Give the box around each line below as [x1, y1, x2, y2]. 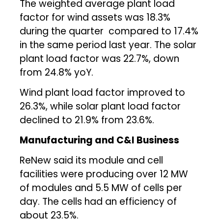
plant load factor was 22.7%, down [20, 52, 180, 65]
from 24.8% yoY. [20, 65, 94, 79]
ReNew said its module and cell [20, 153, 164, 167]
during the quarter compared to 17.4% [20, 24, 199, 38]
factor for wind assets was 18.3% [20, 10, 171, 24]
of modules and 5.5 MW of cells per [20, 181, 183, 194]
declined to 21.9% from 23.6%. [20, 113, 155, 127]
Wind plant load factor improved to [20, 85, 186, 99]
